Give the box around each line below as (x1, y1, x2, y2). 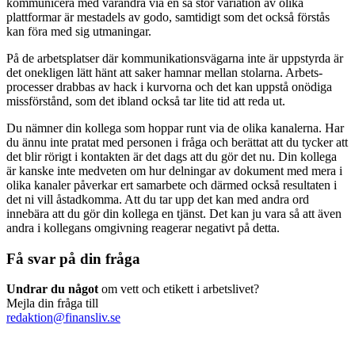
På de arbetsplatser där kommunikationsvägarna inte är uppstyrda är (6, 51, 343, 65)
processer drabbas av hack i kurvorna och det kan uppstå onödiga (6, 79, 332, 94)
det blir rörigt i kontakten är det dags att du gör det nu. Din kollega (6, 149, 337, 163)
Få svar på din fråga (6, 250, 140, 267)
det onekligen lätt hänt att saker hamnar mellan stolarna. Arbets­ (6, 65, 323, 79)
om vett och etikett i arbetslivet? (98, 282, 259, 296)
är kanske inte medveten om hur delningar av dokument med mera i (6, 163, 342, 177)
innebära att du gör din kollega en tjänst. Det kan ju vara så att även (6, 206, 342, 220)
